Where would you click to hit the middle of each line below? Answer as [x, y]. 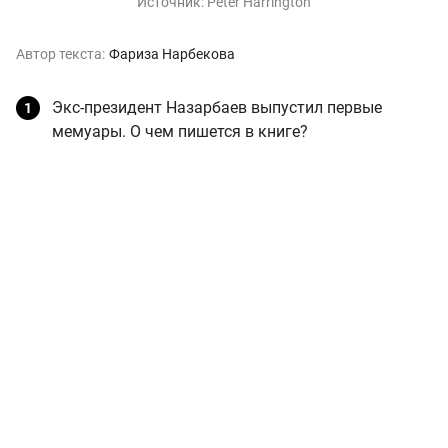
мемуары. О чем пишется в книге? [180, 131]
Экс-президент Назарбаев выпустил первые [217, 107]
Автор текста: [60, 53]
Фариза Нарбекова [172, 53]
